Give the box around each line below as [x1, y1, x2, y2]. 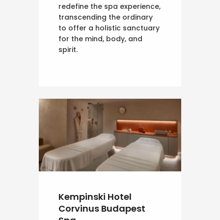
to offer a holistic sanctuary [58, 23, 160, 33]
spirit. [58, 44, 78, 55]
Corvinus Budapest [58, 202, 145, 215]
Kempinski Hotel [58, 191, 132, 203]
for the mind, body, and [58, 33, 142, 44]
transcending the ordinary [58, 12, 153, 22]
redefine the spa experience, [58, 1, 161, 11]
